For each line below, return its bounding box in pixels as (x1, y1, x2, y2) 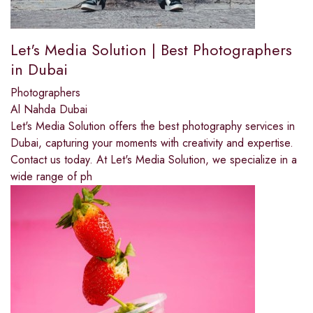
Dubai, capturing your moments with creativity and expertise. (10, 134, 293, 151)
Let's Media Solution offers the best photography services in (10, 117, 295, 134)
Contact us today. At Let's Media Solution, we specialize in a (10, 151, 297, 168)
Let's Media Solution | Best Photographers (10, 38, 292, 61)
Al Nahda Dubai (10, 101, 87, 117)
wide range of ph (10, 168, 92, 184)
